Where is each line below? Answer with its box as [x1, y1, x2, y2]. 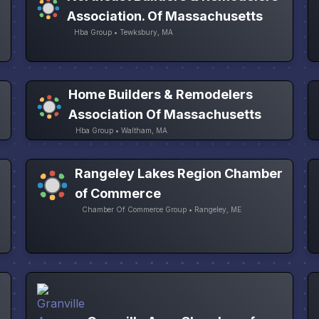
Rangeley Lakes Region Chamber [74, 165, 283, 181]
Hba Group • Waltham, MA [75, 126, 168, 135]
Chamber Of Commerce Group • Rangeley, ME [81, 204, 241, 214]
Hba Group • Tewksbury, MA [73, 28, 173, 37]
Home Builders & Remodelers [68, 87, 253, 103]
